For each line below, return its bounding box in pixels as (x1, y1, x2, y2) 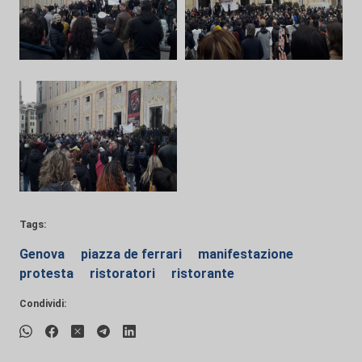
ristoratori (90, 265, 158, 281)
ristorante (171, 265, 234, 281)
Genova (19, 246, 68, 262)
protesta (19, 265, 77, 281)
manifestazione (198, 246, 293, 262)
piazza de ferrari (81, 246, 185, 262)
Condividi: (19, 297, 67, 309)
